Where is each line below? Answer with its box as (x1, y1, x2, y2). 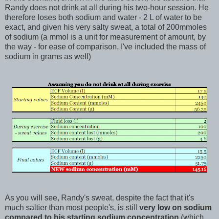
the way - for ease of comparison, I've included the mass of (5, 42, 206, 51)
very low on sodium (139, 203, 212, 212)
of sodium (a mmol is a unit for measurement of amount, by (5, 32, 206, 41)
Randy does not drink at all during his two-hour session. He (5, 3, 209, 12)
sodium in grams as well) (5, 52, 91, 61)
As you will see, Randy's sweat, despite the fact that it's (5, 193, 194, 202)
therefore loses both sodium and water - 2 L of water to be (5, 13, 202, 22)
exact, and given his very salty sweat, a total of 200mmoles (5, 22, 207, 31)
